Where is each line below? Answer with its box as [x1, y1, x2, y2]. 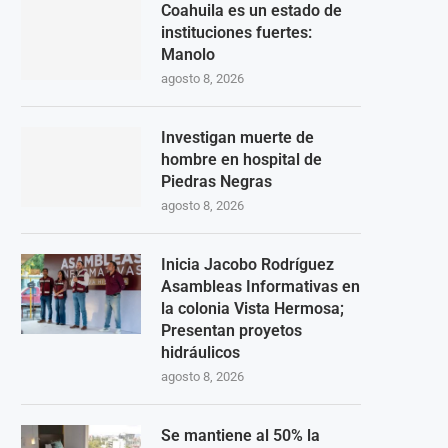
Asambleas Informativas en [161, 276, 360, 296]
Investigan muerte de [161, 127, 314, 147]
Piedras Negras [161, 171, 272, 191]
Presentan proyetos [161, 320, 302, 340]
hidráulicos [161, 342, 240, 362]
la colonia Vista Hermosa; [161, 298, 344, 318]
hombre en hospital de [161, 149, 322, 169]
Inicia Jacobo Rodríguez [161, 254, 334, 274]
